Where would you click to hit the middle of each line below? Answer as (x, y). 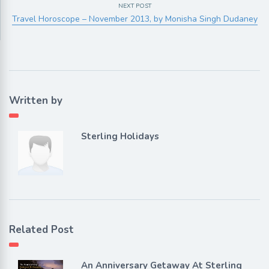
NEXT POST (134, 6)
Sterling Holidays (120, 136)
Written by (36, 100)
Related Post (41, 230)
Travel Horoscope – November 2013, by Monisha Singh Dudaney (134, 19)
